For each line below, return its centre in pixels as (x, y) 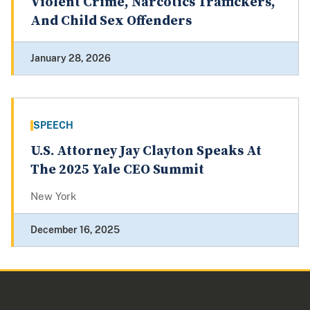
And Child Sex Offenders (111, 21)
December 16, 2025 (75, 230)
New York (53, 197)
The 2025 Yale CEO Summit (117, 170)
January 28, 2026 (71, 58)
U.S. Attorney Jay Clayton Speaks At (146, 152)
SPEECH (53, 126)
